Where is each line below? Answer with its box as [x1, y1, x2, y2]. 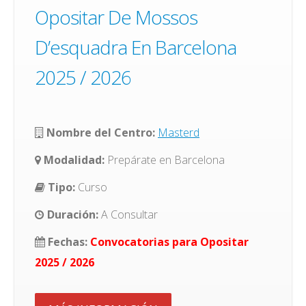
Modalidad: [41, 152, 107, 167]
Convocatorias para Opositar [90, 234, 249, 249]
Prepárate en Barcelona [107, 152, 225, 167]
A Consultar [98, 206, 158, 222]
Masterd [158, 124, 199, 140]
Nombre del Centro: [44, 124, 155, 140]
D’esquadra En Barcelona [35, 33, 236, 60]
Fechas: [45, 234, 87, 249]
